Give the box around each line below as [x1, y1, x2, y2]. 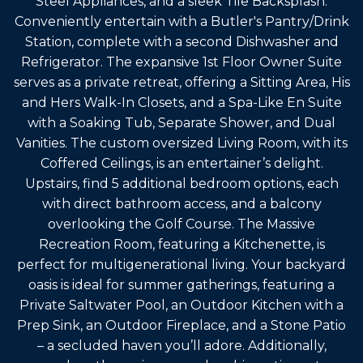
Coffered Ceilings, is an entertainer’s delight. [40, 155, 323, 171]
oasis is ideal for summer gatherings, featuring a [28, 276, 335, 293]
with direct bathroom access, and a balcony [41, 195, 322, 211]
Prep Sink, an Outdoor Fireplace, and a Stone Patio [17, 317, 346, 333]
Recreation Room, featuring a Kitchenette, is [38, 236, 325, 252]
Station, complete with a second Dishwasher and [24, 33, 339, 49]
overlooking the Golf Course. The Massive [48, 216, 315, 232]
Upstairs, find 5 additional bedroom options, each [24, 175, 339, 191]
